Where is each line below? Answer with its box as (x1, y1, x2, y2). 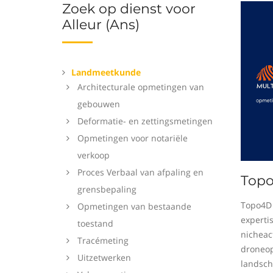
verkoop (77, 149, 110, 161)
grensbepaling (77, 183, 136, 195)
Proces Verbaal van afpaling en (77, 166, 204, 178)
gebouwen (77, 98, 120, 110)
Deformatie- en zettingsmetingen (77, 115, 213, 127)
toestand (77, 218, 113, 229)
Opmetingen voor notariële (77, 132, 188, 144)
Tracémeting (77, 235, 129, 246)
